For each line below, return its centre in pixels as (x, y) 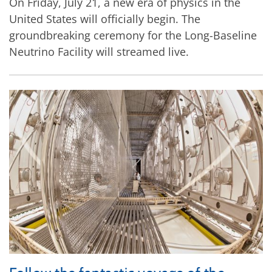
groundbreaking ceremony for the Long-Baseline (133, 35)
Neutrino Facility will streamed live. (99, 51)
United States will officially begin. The (105, 19)
